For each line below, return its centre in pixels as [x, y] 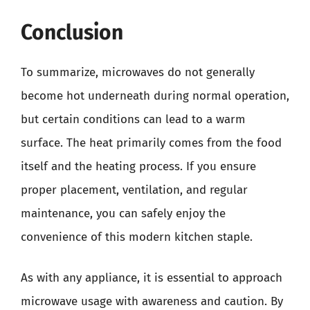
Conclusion [72, 32]
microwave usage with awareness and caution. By [152, 301]
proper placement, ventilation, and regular [134, 190]
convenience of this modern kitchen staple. [137, 237]
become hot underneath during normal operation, [155, 95]
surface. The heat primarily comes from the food [151, 143]
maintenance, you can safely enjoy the [123, 213]
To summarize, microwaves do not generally [138, 72]
